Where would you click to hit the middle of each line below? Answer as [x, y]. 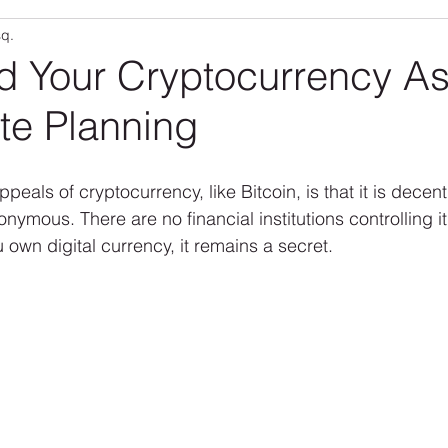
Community [62, 38]
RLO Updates [186, 38]
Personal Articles [327, 38]
